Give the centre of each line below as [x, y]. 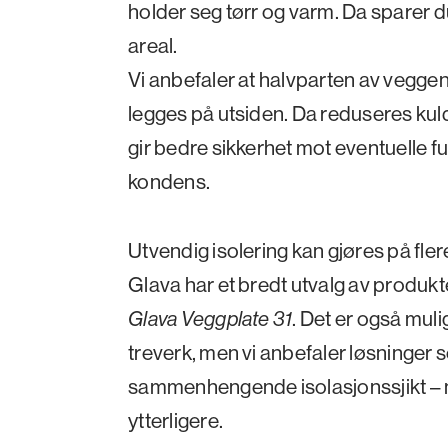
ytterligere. [176, 420]
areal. [153, 45]
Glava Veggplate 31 [210, 318]
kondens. [169, 181]
